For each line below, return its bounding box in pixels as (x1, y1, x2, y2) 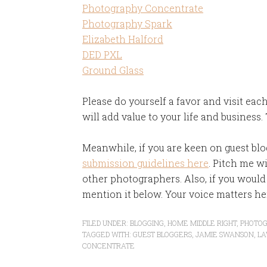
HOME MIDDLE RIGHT (167, 218, 237, 228)
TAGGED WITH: (82, 229, 133, 239)
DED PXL (82, 48, 122, 61)
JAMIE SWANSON (195, 229, 254, 239)
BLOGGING (130, 218, 164, 228)
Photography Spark (82, 17, 172, 30)
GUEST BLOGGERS (133, 229, 192, 239)
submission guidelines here (82, 157, 209, 169)
